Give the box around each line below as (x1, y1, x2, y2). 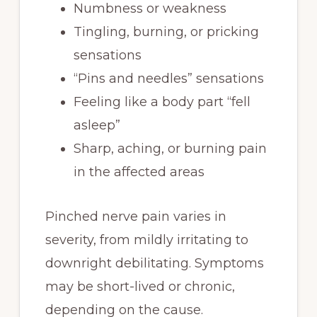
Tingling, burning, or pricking (73, 24, 259, 40)
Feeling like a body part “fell (73, 94, 250, 110)
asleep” (73, 117, 120, 133)
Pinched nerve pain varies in (45, 209, 226, 224)
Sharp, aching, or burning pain (73, 141, 267, 156)
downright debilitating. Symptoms (45, 255, 264, 271)
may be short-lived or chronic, (45, 279, 235, 294)
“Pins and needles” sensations (73, 71, 267, 86)
